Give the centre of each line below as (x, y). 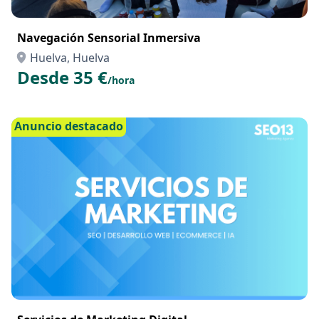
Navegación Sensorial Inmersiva (109, 38)
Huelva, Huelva (70, 58)
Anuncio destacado (69, 126)
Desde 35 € (62, 77)
